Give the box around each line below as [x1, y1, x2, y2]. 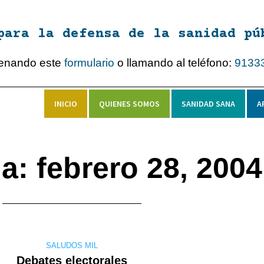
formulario [64, 57, 115, 69]
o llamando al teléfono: [114, 57, 235, 69]
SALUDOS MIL [46, 241, 98, 250]
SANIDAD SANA [181, 98, 235, 110]
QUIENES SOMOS [99, 98, 160, 110]
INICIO [54, 98, 77, 110]
